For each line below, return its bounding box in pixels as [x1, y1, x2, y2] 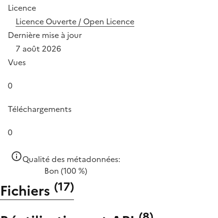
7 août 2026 [16, 42, 61, 54]
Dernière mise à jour [8, 29, 82, 41]
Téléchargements [8, 103, 72, 115]
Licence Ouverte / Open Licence [16, 15, 134, 27]
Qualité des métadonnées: [22, 153, 120, 165]
